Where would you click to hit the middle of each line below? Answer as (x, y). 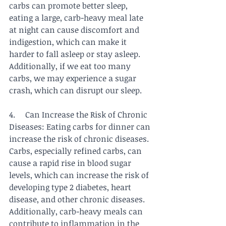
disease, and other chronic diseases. (78, 200)
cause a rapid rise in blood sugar (71, 163)
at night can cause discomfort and (75, 30)
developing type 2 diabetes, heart (71, 187)
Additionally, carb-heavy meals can (77, 212)
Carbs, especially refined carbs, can (76, 151)
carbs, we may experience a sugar (74, 78)
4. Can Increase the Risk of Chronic (79, 115)
